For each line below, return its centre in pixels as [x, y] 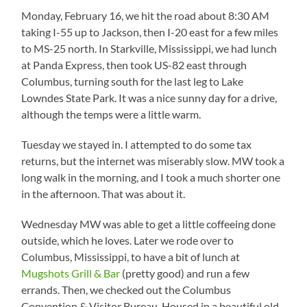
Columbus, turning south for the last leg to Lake [133, 81]
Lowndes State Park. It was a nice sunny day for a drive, [149, 97]
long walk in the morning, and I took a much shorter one [151, 177]
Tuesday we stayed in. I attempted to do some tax [137, 144]
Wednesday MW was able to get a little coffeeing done [149, 223]
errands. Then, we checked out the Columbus [126, 289]
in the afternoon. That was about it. [103, 193]
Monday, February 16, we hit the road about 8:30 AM [146, 15]
